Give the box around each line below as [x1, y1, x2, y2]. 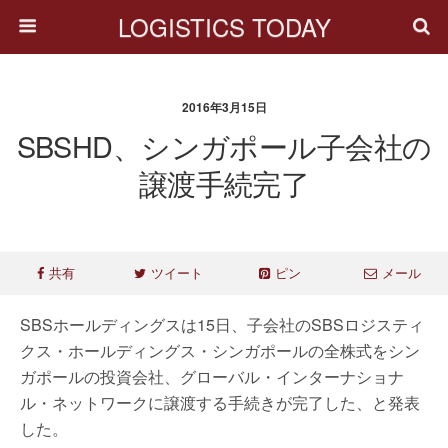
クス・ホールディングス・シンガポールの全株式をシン [20, 339, 420, 362]
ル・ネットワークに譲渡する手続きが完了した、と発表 [20, 391, 420, 414]
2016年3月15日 [181, 98, 267, 116]
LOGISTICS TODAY [117, 9, 331, 44]
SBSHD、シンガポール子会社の [16, 125, 432, 166]
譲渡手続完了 [138, 162, 310, 203]
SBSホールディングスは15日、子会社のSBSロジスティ [20, 313, 424, 336]
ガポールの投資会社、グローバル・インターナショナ [20, 365, 404, 388]
